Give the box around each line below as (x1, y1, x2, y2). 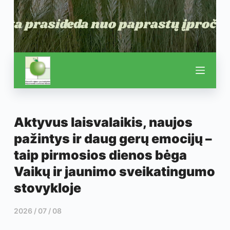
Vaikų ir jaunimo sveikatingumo (13, 164, 215, 179)
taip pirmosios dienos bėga (13, 147, 187, 163)
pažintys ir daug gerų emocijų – (13, 131, 212, 146)
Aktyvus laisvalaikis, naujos (13, 114, 193, 130)
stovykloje (13, 180, 81, 196)
